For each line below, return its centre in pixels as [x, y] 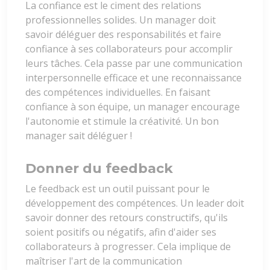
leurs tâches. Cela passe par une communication [134, 64]
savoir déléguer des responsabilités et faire [123, 35]
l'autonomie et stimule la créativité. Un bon [122, 121]
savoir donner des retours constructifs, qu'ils [127, 218]
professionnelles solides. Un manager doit [121, 20]
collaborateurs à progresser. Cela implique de [128, 247]
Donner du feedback [99, 169]
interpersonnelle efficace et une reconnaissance [133, 78]
